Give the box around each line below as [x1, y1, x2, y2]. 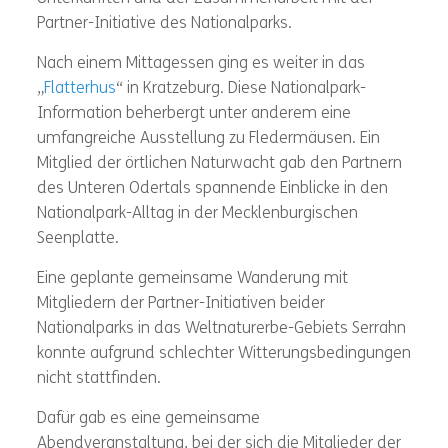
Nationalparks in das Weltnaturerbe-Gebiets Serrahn [36, 321, 406, 338]
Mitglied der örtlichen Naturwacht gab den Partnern [36, 156, 402, 173]
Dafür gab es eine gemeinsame [36, 411, 260, 428]
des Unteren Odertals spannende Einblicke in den [36, 181, 388, 198]
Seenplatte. [36, 231, 119, 248]
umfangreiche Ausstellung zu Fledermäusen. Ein [36, 131, 380, 148]
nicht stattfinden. [36, 371, 161, 388]
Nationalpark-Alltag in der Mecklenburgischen [36, 206, 358, 223]
